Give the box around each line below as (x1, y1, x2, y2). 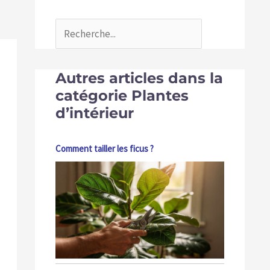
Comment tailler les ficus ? (55, 142, 154, 154)
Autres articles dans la (55, 69, 223, 87)
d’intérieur (55, 104, 134, 122)
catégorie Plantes (55, 86, 189, 104)
